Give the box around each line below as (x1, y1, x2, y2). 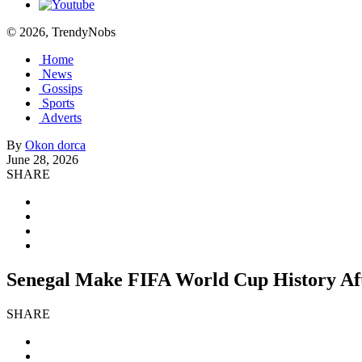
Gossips (42, 82, 82, 95)
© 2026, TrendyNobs (6, 25, 116, 39)
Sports (42, 96, 74, 110)
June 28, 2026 (6, 153, 78, 166)
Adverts (41, 111, 82, 124)
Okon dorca (25, 138, 86, 152)
